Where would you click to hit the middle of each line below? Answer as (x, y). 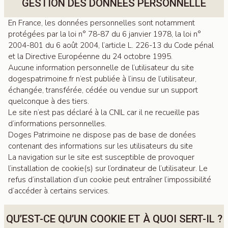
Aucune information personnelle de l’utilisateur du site (101, 68)
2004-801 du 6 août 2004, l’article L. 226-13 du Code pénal (111, 45)
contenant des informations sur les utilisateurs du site (101, 146)
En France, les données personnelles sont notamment (102, 23)
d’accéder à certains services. (59, 191)
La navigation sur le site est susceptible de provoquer (101, 157)
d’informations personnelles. (57, 124)
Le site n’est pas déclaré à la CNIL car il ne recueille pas (104, 112)
